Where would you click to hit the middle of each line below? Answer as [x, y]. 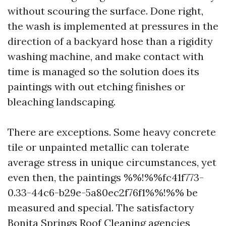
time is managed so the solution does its [103, 71]
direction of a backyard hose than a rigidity [110, 41]
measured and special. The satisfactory [101, 208]
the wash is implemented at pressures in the [113, 26]
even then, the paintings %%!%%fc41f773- [106, 177]
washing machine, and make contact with [106, 56]
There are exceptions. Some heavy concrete [112, 132]
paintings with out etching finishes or [96, 87]
